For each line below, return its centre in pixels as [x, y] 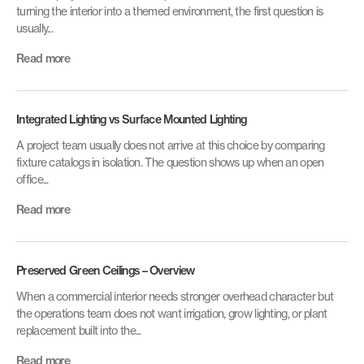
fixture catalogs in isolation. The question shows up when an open [170, 162]
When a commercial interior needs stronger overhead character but [175, 296]
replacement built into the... [79, 330]
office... [32, 179]
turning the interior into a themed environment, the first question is [170, 11]
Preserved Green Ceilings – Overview [106, 271]
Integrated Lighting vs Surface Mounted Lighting [132, 119]
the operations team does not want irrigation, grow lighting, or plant [172, 313]
